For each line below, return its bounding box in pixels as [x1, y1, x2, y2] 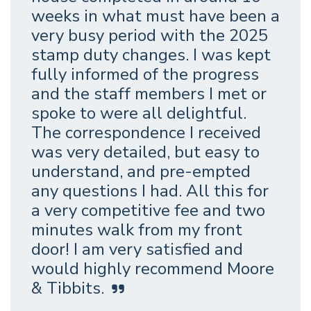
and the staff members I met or [31, 83, 267, 106]
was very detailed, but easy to [31, 141, 260, 164]
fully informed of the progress [31, 63, 259, 86]
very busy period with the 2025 [31, 24, 268, 47]
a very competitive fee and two [31, 199, 265, 222]
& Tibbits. [31, 277, 104, 300]
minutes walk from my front [31, 219, 242, 242]
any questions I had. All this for [31, 180, 269, 203]
